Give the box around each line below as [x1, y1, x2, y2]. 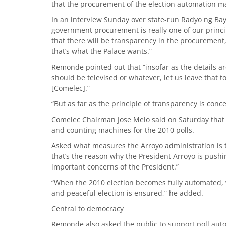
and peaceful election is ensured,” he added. [51, 188, 203, 198]
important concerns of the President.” [51, 162, 179, 172]
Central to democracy [51, 204, 124, 213]
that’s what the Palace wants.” [51, 46, 152, 56]
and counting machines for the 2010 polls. [51, 125, 194, 135]
